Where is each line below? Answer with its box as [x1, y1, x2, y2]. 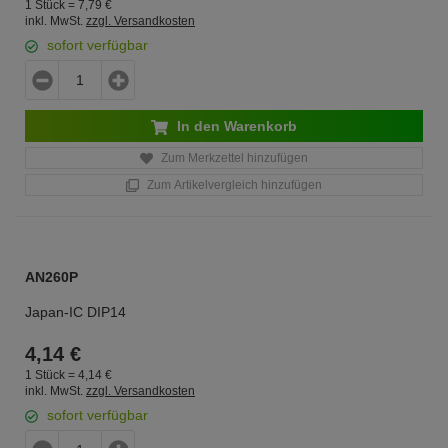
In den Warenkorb [173, 118, 297, 134]
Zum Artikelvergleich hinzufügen [144, 178, 322, 192]
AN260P [25, 269, 78, 285]
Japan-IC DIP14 [25, 304, 126, 320]
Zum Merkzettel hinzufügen [158, 151, 308, 165]
